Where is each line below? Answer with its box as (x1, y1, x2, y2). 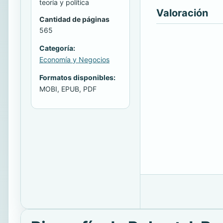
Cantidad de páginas (39, 15, 110, 24)
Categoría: (39, 44, 75, 53)
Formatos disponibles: (39, 73, 115, 82)
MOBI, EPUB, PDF (39, 85, 97, 94)
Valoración (156, 7, 208, 19)
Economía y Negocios (39, 55, 110, 64)
